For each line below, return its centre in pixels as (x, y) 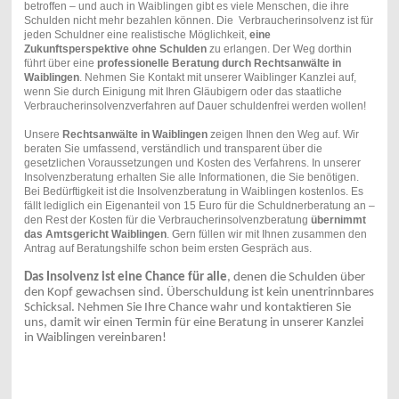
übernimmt (338, 220)
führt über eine (60, 63)
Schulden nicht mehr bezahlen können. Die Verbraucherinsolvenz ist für (198, 20)
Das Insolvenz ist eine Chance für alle (125, 277)
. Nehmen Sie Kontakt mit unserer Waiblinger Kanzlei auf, (217, 77)
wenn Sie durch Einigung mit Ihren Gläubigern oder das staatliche (183, 92)
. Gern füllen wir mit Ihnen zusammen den (266, 234)
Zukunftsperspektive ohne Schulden (115, 49)
